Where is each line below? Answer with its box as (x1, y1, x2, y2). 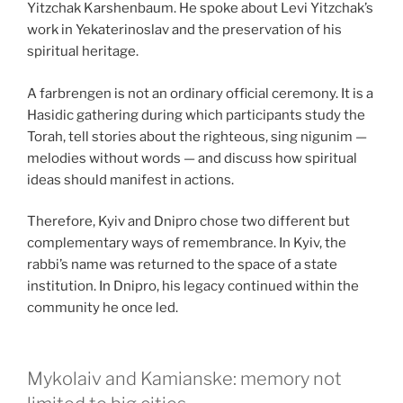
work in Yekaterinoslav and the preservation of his (27, 22, 342, 39)
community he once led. (27, 300, 178, 317)
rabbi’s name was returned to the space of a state (27, 256, 337, 273)
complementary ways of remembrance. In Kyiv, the (27, 235, 346, 252)
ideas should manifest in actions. (27, 171, 234, 188)
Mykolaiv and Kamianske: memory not (27, 367, 342, 390)
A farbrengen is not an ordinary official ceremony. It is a (27, 85, 373, 102)
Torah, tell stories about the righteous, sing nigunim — (27, 128, 367, 145)
